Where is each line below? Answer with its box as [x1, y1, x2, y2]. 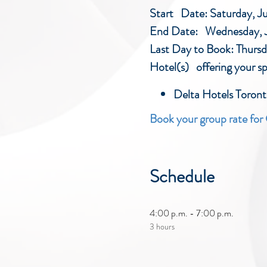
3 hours [149, 221, 175, 232]
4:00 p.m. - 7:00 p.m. [149, 206, 234, 220]
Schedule [149, 164, 215, 189]
